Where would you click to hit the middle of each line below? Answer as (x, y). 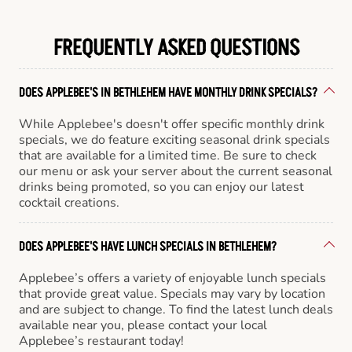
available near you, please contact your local (143, 325)
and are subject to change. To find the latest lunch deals (176, 309)
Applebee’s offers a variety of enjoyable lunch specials (172, 278)
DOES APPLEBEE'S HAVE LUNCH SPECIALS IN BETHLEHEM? (148, 246)
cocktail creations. (69, 202)
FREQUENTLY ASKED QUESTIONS (176, 48)
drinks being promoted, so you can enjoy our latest (161, 187)
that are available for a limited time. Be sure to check (168, 155)
